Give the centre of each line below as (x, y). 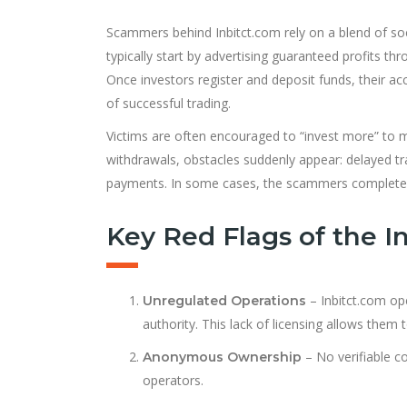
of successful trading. (169, 103)
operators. (173, 380)
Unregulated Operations (224, 300)
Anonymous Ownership (222, 357)
